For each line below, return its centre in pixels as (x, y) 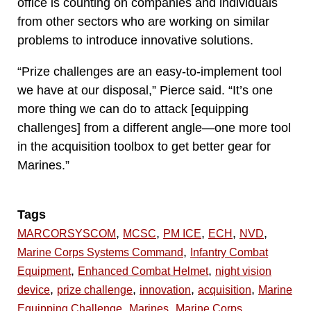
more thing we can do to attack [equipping (133, 109)
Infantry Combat (229, 252)
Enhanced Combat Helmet (143, 271)
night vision (243, 271)
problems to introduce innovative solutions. (135, 40)
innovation (165, 290)
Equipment (44, 271)
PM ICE (182, 234)
